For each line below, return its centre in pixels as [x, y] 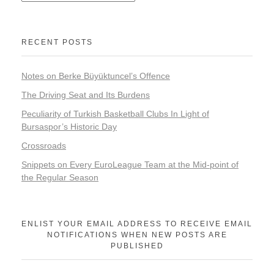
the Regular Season [60, 177]
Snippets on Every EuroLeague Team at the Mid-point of [130, 164]
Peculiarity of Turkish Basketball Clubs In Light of [115, 113]
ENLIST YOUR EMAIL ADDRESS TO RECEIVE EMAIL [137, 224]
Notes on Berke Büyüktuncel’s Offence [96, 76]
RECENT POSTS [57, 43]
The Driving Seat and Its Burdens [86, 95]
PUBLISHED [137, 246]
